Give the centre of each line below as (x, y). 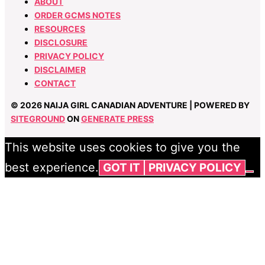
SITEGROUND (38, 118)
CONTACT (55, 83)
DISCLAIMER (60, 69)
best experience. (52, 167)
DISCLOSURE (61, 42)
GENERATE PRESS (117, 118)
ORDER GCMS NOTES (77, 15)
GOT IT (122, 167)
